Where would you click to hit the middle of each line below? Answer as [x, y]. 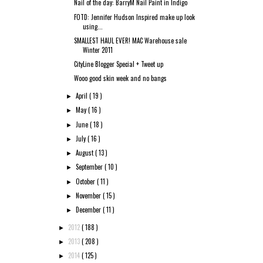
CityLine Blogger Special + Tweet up [119, 64]
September [90, 167]
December [90, 210]
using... [93, 26]
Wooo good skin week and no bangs [121, 78]
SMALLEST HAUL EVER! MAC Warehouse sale [131, 40]
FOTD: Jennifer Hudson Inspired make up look [135, 17]
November [90, 195]
